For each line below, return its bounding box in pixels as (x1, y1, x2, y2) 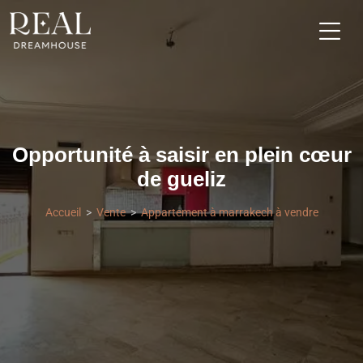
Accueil (45, 205, 81, 219)
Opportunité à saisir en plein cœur (11, 143, 352, 166)
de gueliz (137, 167, 226, 190)
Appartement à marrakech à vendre (140, 205, 318, 219)
